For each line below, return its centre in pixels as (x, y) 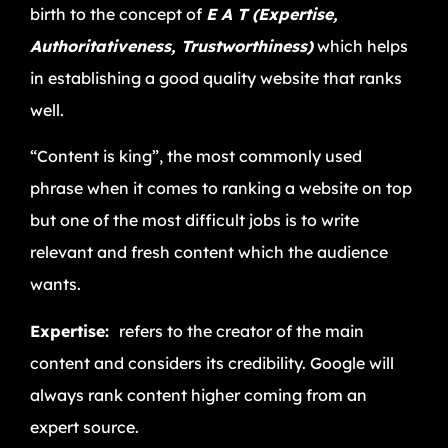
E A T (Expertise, (272, 13)
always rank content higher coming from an (198, 394)
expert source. (84, 426)
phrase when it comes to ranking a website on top (221, 188)
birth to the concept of (118, 13)
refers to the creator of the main (241, 330)
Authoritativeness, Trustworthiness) (171, 45)
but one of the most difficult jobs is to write (194, 220)
